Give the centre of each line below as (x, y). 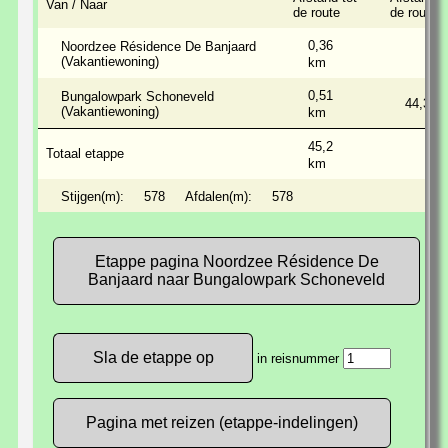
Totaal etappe (85, 153)
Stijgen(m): (92, 196)
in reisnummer (298, 358)
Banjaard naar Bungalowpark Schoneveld (237, 279)
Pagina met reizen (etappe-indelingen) (222, 422)
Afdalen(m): (218, 196)
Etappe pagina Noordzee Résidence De (236, 261)
